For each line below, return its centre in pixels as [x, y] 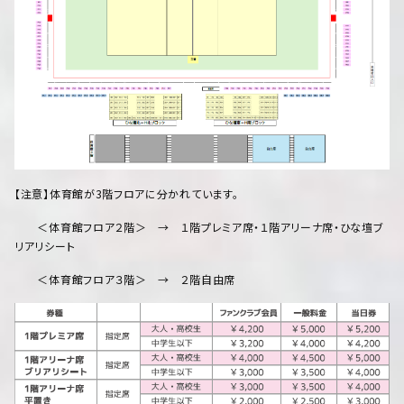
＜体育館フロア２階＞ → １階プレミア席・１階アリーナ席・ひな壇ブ [199, 227]
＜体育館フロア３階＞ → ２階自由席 [125, 280]
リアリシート [45, 246]
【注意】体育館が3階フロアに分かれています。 [127, 194]
